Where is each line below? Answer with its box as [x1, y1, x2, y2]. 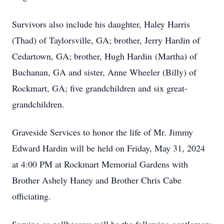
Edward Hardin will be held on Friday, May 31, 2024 [12, 142, 205, 154]
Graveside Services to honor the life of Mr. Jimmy [12, 126, 193, 138]
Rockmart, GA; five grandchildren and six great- [12, 82, 187, 94]
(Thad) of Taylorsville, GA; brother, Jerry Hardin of [12, 34, 200, 46]
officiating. [12, 190, 54, 202]
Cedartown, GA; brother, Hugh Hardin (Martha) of [12, 50, 197, 62]
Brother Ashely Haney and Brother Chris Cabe [12, 174, 181, 186]
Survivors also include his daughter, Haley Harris [12, 18, 190, 30]
